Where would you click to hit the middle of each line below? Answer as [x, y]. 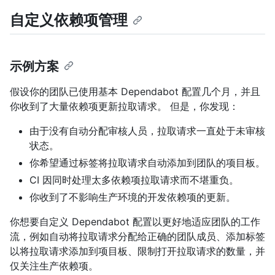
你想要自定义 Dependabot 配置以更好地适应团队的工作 [135, 222]
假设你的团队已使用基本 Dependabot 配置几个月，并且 [135, 92]
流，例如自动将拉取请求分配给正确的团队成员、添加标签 [137, 237]
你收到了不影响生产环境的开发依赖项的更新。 [133, 197]
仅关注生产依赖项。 [54, 266]
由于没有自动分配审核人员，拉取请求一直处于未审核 [147, 131]
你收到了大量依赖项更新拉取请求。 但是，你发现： [124, 107]
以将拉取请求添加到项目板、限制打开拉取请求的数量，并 [137, 251]
